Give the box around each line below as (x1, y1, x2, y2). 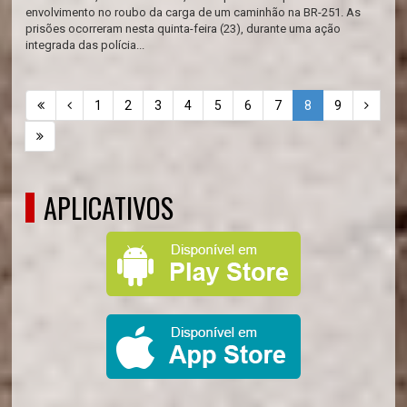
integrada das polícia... (25, 38, 145, 52)
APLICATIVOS (44, 187, 174, 228)
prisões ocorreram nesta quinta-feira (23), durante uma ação (25, 22, 342, 35)
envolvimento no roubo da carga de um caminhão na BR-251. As (25, 5, 362, 19)
